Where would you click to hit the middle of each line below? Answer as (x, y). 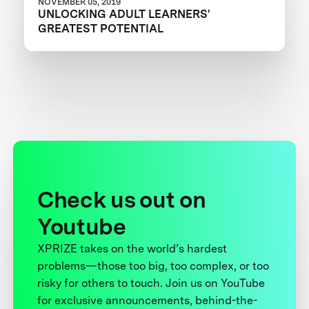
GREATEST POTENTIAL (101, 28)
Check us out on (122, 199)
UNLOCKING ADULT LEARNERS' (124, 13)
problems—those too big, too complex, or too (153, 266)
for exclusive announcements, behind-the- (148, 300)
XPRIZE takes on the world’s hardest (132, 248)
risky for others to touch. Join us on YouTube (151, 283)
